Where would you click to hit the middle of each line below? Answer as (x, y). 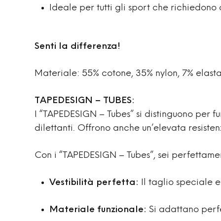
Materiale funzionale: (98, 210)
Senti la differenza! (77, 47)
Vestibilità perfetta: (94, 183)
